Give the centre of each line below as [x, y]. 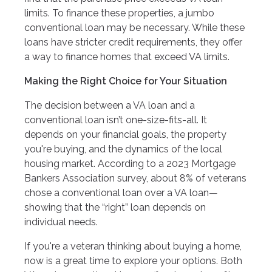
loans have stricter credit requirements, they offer [133, 42]
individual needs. [61, 222]
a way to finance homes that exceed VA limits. [127, 56]
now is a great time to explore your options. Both [133, 260]
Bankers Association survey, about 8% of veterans [135, 178]
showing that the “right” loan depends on [115, 207]
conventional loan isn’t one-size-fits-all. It [116, 120]
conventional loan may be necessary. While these [134, 27]
